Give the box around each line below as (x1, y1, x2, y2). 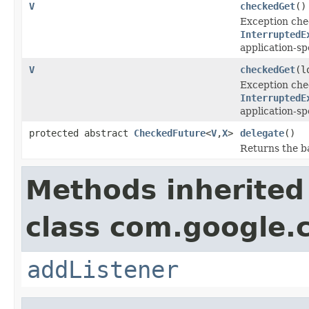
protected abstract (29, 127, 134, 139)
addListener (27, 255, 179, 283)
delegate (240, 127, 284, 139)
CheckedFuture (134, 127, 206, 139)
